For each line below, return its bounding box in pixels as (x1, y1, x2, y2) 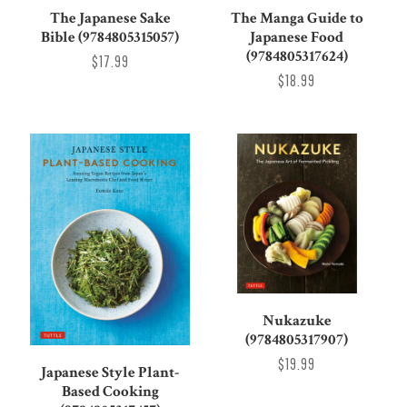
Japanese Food (250, 27, 344, 48)
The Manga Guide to (230, 8, 363, 29)
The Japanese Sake (49, 8, 171, 29)
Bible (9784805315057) (41, 27, 180, 48)
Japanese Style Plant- (41, 362, 180, 383)
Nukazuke (262, 310, 332, 331)
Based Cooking (61, 382, 159, 402)
